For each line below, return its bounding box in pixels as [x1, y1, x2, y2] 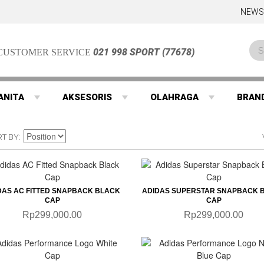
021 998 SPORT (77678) [93, 47, 195, 58]
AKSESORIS [62, 92, 113, 103]
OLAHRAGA [150, 92, 199, 103]
